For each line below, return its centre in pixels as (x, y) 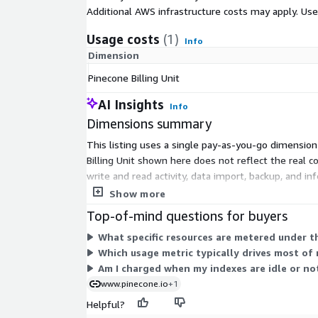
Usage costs (123, 39)
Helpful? (106, 305)
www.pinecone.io (135, 284)
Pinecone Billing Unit (134, 78)
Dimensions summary (149, 124)
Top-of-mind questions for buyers (187, 216)
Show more (138, 194)
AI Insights (131, 105)
